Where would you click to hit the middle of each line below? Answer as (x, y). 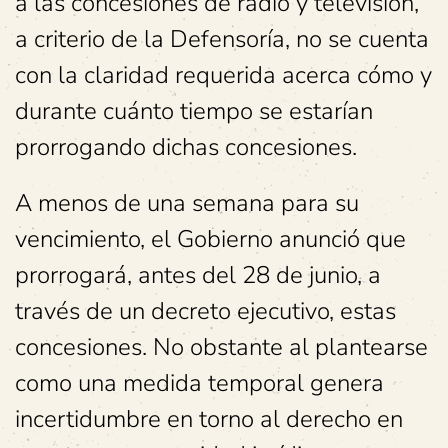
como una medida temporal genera (199, 383)
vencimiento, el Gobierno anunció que (210, 239)
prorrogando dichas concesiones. (186, 147)
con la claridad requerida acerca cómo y (223, 75)
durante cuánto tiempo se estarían (194, 111)
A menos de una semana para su (187, 203)
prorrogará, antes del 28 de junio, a (198, 275)
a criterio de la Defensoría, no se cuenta (222, 39)
